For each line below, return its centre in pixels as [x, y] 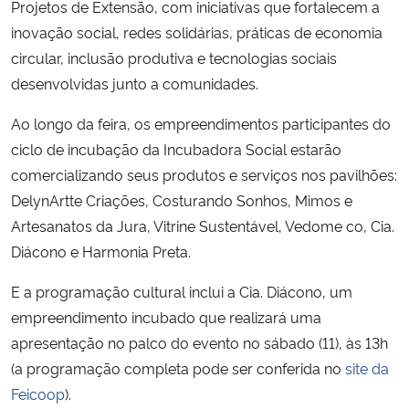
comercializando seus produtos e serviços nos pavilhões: [204, 174]
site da [367, 367]
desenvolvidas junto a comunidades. [135, 83]
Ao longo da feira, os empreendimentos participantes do [201, 123]
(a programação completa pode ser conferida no [178, 367]
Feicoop [38, 393]
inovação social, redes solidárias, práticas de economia [197, 31]
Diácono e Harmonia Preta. [101, 251]
